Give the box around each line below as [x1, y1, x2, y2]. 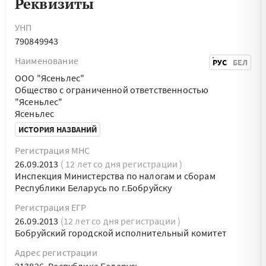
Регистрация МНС [15, 144, 90, 156]
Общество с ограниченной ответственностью [15, 84, 209, 96]
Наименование [15, 55, 78, 66]
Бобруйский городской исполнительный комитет [15, 227, 226, 239]
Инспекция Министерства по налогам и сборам [15, 170, 216, 182]
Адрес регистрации [15, 246, 97, 258]
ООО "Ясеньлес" [15, 72, 85, 84]
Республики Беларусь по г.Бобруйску [15, 182, 172, 194]
